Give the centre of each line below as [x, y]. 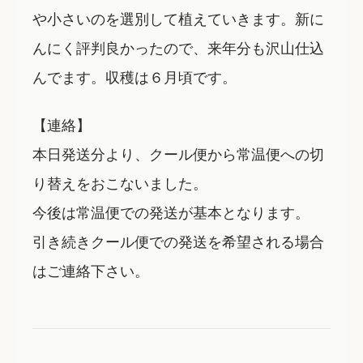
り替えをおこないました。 [120, 182]
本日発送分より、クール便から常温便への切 [178, 153]
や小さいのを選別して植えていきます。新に [178, 18]
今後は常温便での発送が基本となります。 [171, 211]
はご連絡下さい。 [91, 269]
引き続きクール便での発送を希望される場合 [178, 240]
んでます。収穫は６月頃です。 [135, 77]
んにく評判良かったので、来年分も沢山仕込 [178, 47]
